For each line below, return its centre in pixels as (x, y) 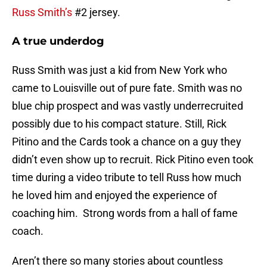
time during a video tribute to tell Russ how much (127, 178)
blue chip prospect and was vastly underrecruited (128, 106)
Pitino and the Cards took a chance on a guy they (127, 142)
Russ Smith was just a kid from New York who (119, 70)
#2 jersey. (96, 13)
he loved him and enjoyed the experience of (114, 195)
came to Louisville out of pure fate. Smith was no (127, 88)
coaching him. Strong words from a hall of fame (125, 213)
